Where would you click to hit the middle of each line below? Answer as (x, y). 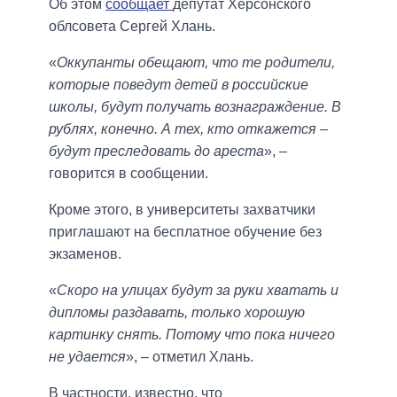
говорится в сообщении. (128, 173)
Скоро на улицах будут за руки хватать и (198, 290)
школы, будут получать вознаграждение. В (195, 106)
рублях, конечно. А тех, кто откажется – (188, 128)
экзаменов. (85, 253)
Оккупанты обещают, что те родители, (196, 62)
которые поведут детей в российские (179, 84)
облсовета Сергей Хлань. (132, 26)
